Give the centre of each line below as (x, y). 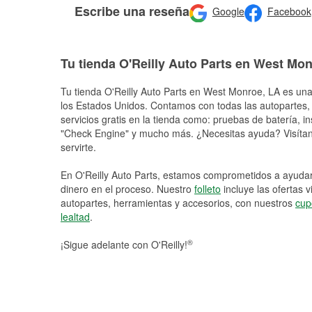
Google (228, 11)
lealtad (75, 217)
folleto (208, 189)
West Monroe (233, 91)
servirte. (78, 147)
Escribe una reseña (132, 11)
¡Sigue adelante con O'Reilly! (124, 244)
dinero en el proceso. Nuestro (127, 189)
